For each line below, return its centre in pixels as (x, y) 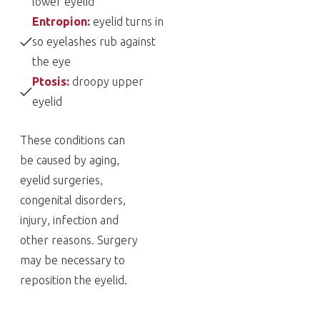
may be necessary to (72, 260)
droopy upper (108, 81)
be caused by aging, (70, 160)
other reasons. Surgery (79, 240)
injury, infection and (69, 220)
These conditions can (72, 140)
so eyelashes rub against (94, 41)
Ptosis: (52, 81)
